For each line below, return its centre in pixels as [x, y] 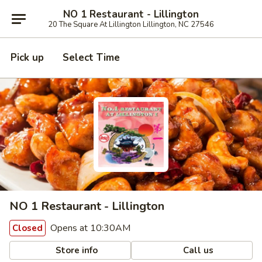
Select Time [91, 58]
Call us [197, 250]
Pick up [27, 58]
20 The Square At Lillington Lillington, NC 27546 [131, 24]
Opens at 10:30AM [89, 228]
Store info [76, 250]
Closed [27, 228]
